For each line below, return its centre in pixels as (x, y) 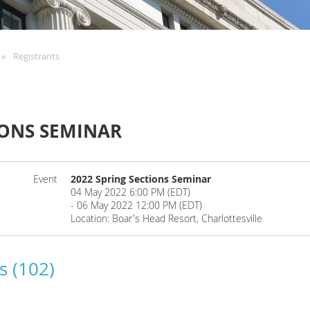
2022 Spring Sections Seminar (141, 179)
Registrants (36, 56)
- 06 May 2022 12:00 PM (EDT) (137, 205)
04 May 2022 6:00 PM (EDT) (131, 192)
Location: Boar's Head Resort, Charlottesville (167, 218)
